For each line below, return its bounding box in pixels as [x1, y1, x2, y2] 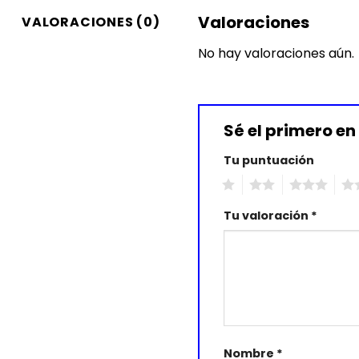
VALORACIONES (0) [22, 13, 160, 32]
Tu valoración [224, 207, 311, 224]
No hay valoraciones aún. [198, 44, 354, 63]
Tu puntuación [224, 152, 314, 169]
